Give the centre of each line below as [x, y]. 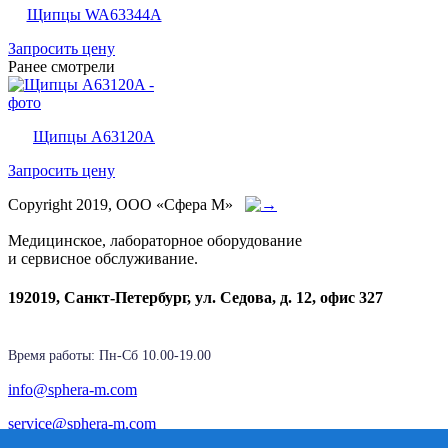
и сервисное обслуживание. [103, 258]
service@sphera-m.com [82, 424]
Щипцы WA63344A [94, 14]
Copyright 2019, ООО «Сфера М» [126, 204]
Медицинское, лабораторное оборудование [155, 240]
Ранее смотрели [61, 66]
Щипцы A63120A [94, 136]
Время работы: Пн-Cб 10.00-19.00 [111, 356]
